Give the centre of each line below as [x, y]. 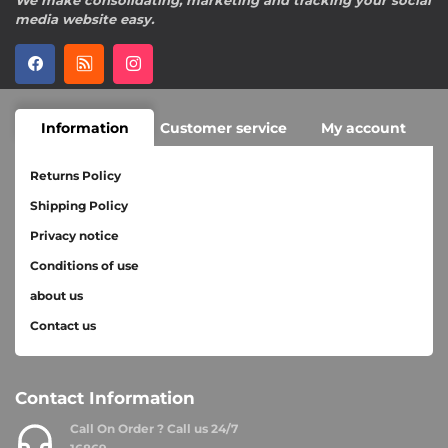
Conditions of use [84, 266]
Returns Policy [75, 176]
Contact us [63, 326]
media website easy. [84, 19]
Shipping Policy [79, 206]
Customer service [224, 127]
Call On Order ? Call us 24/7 [154, 429]
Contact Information [105, 398]
